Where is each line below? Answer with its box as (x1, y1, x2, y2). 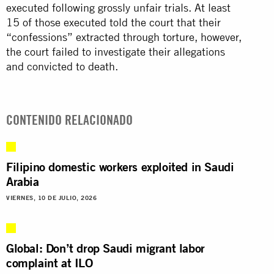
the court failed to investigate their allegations (6, 45, 225, 58)
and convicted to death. (6, 59, 118, 73)
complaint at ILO (6, 254, 93, 270)
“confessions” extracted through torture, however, (6, 30, 242, 43)
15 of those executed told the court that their (6, 15, 221, 29)
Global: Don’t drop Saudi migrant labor (6, 240, 205, 256)
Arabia (6, 173, 39, 189)
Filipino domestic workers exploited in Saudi (6, 158, 234, 174)
